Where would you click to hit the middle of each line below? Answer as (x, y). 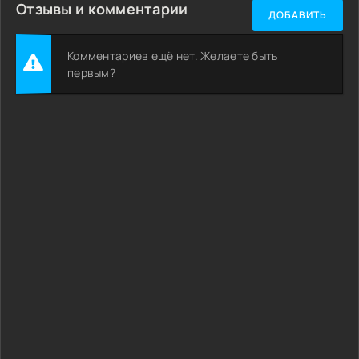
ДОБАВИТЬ (298, 15)
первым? (91, 72)
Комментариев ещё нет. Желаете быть (173, 55)
